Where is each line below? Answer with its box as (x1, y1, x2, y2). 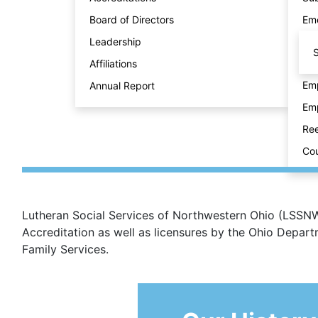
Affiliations (89, 57, 137, 70)
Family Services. (22, 242, 109, 256)
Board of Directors (89, 13, 174, 26)
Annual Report (89, 79, 155, 92)
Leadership (89, 35, 141, 48)
